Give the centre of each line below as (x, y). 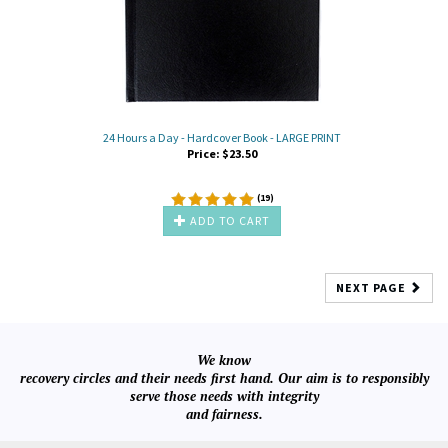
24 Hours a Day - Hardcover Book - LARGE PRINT (222, 137)
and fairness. (224, 413)
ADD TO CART (228, 220)
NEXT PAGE (373, 287)
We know (224, 359)
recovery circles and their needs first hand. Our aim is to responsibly (224, 377)
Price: (203, 153)
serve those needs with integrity (224, 395)
